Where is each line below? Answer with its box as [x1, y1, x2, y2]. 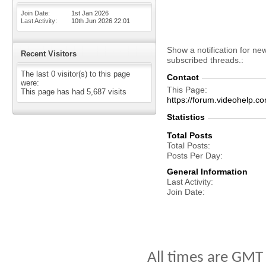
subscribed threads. [167, 55, 241, 65]
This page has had [21, 87, 87, 96]
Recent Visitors [21, 49, 77, 58]
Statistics [167, 112, 205, 122]
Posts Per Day [167, 151, 220, 160]
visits [106, 87, 126, 96]
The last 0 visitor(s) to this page [21, 69, 130, 78]
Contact [167, 72, 199, 82]
